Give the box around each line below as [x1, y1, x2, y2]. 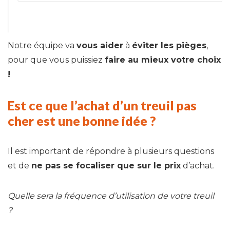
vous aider [76, 40, 123, 50]
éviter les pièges [132, 40, 206, 50]
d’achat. [181, 160, 215, 170]
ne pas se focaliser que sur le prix [31, 160, 181, 170]
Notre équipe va [8, 40, 76, 50]
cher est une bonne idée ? [8, 112, 156, 128]
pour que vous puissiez [8, 54, 105, 65]
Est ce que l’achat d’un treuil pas [8, 97, 197, 113]
